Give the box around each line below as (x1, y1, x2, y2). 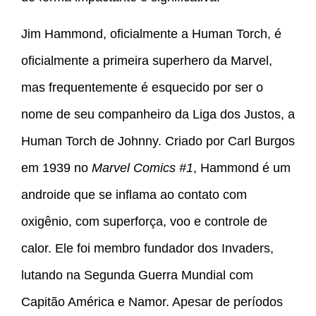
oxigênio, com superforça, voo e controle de (21, 214, 267, 229)
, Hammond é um (193, 160, 291, 175)
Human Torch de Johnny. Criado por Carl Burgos (21, 133, 295, 148)
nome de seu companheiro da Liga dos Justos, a (21, 107, 295, 121)
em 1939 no (21, 160, 92, 175)
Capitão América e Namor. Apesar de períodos (21, 294, 283, 309)
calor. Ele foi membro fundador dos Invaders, (21, 241, 274, 255)
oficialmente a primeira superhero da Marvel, (21, 53, 272, 68)
